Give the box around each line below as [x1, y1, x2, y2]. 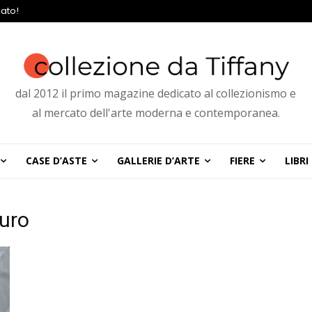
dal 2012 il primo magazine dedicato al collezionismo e [15, 86, 297, 102]
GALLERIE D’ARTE [116, 154, 200, 168]
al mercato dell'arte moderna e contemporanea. [31, 105, 280, 121]
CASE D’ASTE [25, 154, 87, 168]
